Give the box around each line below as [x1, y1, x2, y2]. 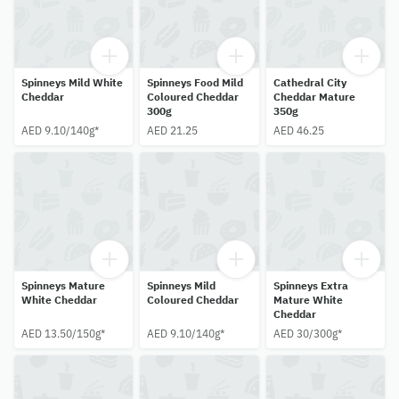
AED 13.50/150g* [21, 327, 105, 341]
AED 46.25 [273, 124, 324, 138]
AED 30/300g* [273, 327, 342, 341]
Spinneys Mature [21, 279, 105, 293]
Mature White [273, 293, 343, 307]
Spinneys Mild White [21, 76, 123, 90]
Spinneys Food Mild [147, 76, 244, 90]
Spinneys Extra [273, 279, 348, 293]
